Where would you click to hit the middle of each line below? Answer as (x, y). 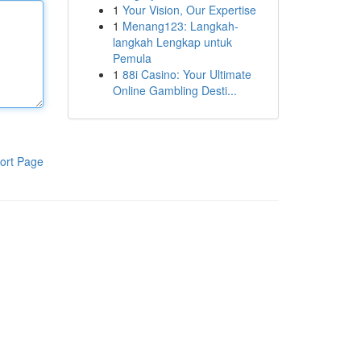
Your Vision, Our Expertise (189, 10)
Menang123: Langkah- (180, 26)
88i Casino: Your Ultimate (187, 74)
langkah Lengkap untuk (172, 42)
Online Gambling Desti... (174, 90)
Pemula (132, 58)
